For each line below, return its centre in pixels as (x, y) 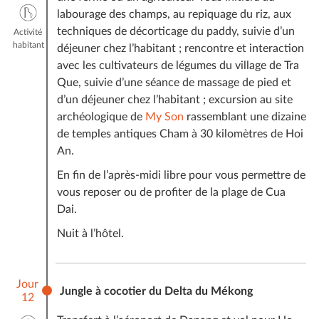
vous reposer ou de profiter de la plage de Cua (171, 192)
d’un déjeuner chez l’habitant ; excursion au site (174, 99)
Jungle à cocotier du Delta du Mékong (155, 291)
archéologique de (101, 116)
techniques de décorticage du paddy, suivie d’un (176, 31)
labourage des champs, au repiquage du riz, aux (174, 14)
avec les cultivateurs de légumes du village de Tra (178, 65)
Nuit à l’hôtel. (90, 233)
